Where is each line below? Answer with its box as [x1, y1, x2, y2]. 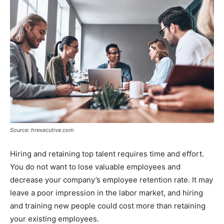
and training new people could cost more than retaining [10, 201, 205, 211]
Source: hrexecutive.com [10, 126, 74, 134]
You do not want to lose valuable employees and [10, 162, 180, 172]
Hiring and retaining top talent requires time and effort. [10, 149, 204, 159]
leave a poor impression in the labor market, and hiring [10, 188, 203, 198]
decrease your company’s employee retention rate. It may [10, 175, 213, 185]
